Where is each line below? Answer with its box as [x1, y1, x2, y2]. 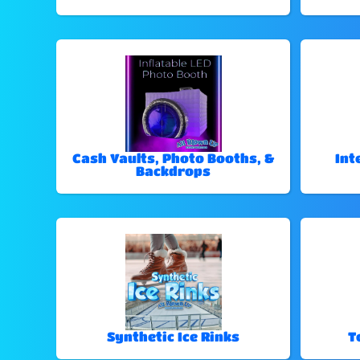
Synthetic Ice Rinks [107, 329, 240, 345]
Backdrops [136, 163, 211, 179]
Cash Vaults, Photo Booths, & [72, 150, 275, 166]
